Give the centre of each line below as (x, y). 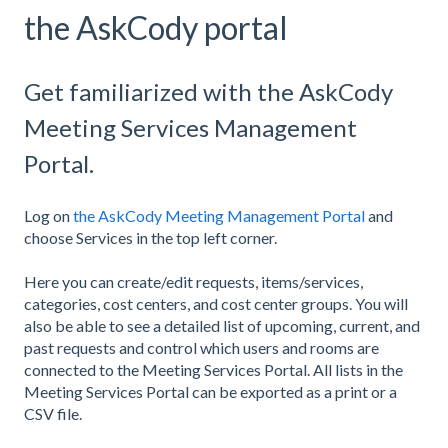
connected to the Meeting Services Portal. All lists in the (213, 370)
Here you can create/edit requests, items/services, (193, 282)
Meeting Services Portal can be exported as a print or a (210, 392)
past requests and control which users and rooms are (201, 348)
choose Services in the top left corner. (150, 237)
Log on (48, 215)
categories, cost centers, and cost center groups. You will (216, 304)
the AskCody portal (156, 27)
